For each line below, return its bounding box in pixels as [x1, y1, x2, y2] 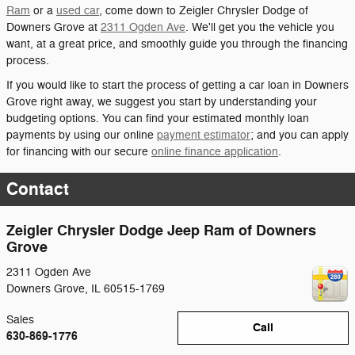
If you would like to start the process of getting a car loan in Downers [6, 78, 349, 92]
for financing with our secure [6, 144, 151, 158]
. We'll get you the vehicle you [185, 20, 334, 34]
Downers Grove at [6, 20, 101, 34]
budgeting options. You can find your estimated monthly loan [6, 111, 309, 125]
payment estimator [157, 128, 250, 142]
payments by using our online [6, 128, 157, 142]
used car [56, 3, 99, 17]
